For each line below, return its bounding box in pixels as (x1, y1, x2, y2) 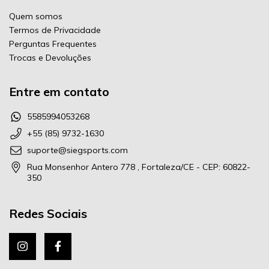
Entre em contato (9, 84, 109, 99)
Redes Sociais (9, 206, 87, 221)
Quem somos (9, 11, 62, 22)
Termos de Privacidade (9, 25, 101, 35)
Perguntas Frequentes (9, 38, 97, 49)
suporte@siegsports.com (27, 145, 128, 156)
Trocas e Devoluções (9, 52, 91, 63)
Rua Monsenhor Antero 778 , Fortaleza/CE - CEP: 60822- (27, 162, 250, 172)
